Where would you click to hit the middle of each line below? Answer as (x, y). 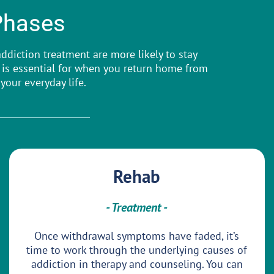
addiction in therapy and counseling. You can (137, 264)
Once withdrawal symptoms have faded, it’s (137, 236)
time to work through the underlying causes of (137, 250)
